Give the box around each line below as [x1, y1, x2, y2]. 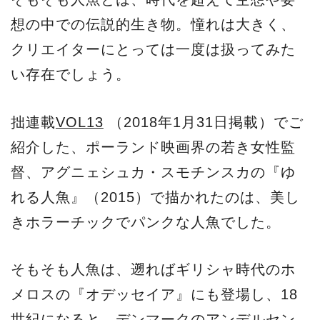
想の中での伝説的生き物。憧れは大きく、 [11, 16, 296, 33]
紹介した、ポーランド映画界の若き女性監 [11, 139, 296, 155]
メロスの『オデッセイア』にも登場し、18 [11, 286, 298, 303]
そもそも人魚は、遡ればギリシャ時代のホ [11, 261, 296, 278]
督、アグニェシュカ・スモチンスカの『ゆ [11, 164, 296, 180]
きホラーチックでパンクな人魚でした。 [11, 214, 281, 230]
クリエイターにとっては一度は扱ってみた [11, 41, 296, 58]
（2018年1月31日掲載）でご [103, 114, 304, 130]
